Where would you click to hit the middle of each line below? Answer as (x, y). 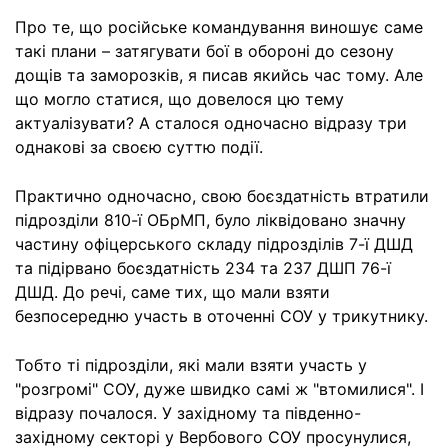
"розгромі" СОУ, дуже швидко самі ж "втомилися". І (219, 389)
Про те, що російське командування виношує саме (219, 27)
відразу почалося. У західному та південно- (188, 413)
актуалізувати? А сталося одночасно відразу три (211, 123)
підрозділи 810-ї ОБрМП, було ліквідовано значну (210, 220)
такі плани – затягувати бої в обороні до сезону (204, 51)
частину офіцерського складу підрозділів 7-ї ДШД (214, 244)
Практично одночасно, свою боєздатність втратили (222, 196)
